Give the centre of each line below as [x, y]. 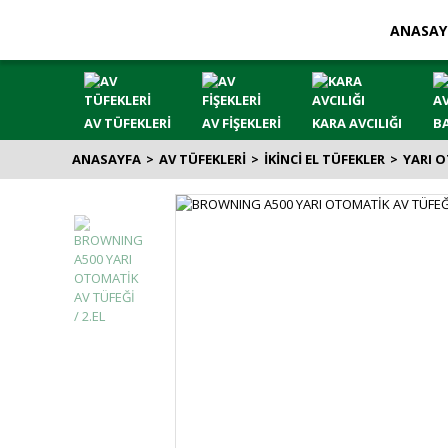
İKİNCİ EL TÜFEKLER [324, 159]
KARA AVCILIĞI [357, 123]
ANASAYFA [106, 159]
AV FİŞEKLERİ [241, 123]
